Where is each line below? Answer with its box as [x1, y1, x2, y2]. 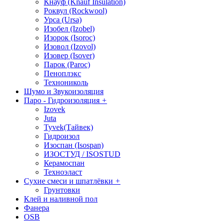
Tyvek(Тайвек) [44, 123, 93, 131]
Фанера [24, 204, 49, 212]
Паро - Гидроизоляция [24, 96, 102, 105]
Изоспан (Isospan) [44, 141, 104, 149]
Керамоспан [44, 159, 85, 167]
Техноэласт [44, 168, 82, 176]
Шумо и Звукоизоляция [24, 87, 104, 96]
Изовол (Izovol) [44, 42, 96, 51]
